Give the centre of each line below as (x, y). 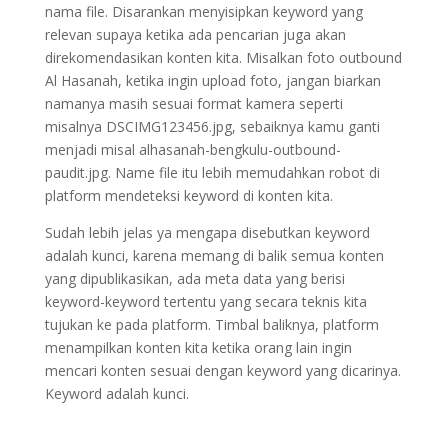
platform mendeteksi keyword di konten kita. (188, 195)
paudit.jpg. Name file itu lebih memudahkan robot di (212, 172)
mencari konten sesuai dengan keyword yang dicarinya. (222, 370)
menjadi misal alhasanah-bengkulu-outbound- (192, 149)
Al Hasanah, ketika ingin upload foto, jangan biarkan (212, 80)
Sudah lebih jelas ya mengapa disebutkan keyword (207, 232)
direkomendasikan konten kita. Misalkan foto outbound (223, 57)
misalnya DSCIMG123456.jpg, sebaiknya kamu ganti (212, 126)
